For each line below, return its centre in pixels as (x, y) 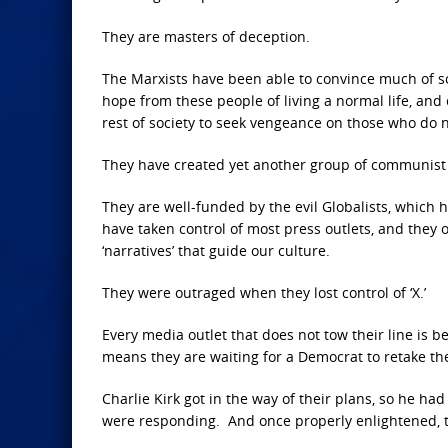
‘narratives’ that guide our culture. (216, 250)
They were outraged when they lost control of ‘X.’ (264, 292)
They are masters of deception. (206, 36)
